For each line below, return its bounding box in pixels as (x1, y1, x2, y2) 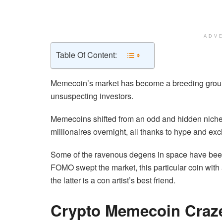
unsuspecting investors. (51, 90, 133, 102)
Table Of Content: (56, 49, 117, 61)
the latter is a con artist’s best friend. (51, 174, 175, 186)
